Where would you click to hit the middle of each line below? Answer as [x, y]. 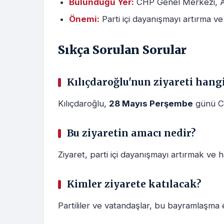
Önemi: [84, 19]
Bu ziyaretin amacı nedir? [131, 133]
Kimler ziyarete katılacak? [134, 184]
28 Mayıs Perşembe [151, 104]
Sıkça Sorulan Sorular [122, 50]
